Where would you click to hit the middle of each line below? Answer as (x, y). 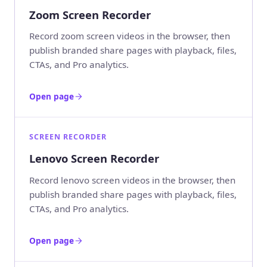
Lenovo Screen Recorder (94, 159)
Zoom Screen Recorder (90, 14)
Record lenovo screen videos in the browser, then (132, 180)
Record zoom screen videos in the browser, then (130, 36)
